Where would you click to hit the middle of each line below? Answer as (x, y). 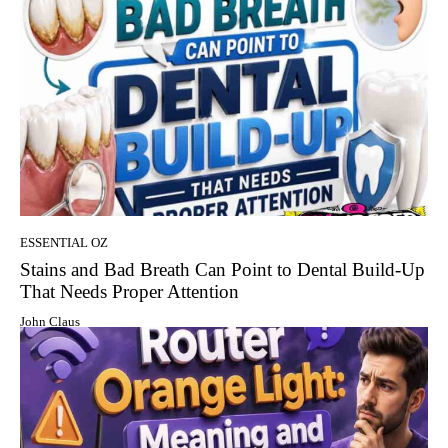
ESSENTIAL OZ (64, 242)
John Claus (50, 321)
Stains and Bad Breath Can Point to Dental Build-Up (222, 269)
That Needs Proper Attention (129, 291)
